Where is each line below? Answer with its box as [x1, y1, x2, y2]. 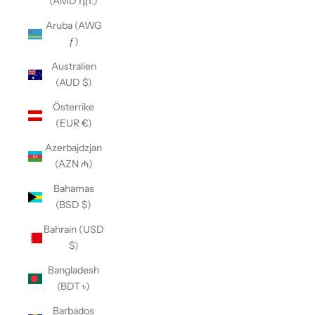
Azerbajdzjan [45, 141, 102, 154]
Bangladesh [48, 264, 99, 276]
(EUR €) [55, 117, 92, 129]
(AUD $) [55, 76, 92, 89]
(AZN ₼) [54, 157, 93, 170]
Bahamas [53, 182, 94, 195]
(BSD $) [56, 198, 91, 211]
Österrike [53, 101, 94, 113]
